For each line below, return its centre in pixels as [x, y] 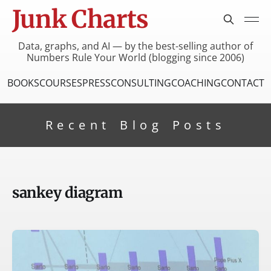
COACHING [196, 83]
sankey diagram [67, 192]
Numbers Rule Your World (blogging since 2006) [135, 57]
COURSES [60, 83]
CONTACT [242, 83]
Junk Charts [80, 19]
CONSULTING [141, 83]
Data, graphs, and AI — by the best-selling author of [135, 46]
